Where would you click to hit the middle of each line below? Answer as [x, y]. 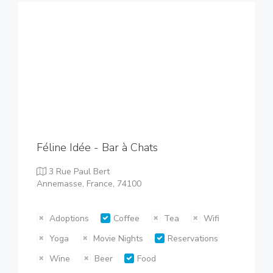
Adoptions [69, 218]
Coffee [126, 218]
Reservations [193, 239]
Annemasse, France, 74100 [89, 184]
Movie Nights [118, 239]
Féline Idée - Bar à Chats [97, 147]
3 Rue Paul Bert [78, 172]
